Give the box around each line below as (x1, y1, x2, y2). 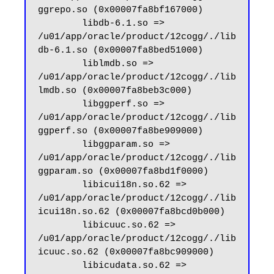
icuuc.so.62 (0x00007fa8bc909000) (38, 247, 214, 258)
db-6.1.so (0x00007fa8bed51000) (38, 45, 203, 56)
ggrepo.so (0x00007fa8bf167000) (38, 5, 203, 16)
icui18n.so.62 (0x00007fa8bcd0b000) (38, 207, 225, 218)
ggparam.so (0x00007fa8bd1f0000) (38, 166, 209, 177)
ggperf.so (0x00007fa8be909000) (38, 126, 203, 137)
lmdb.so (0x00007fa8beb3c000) (38, 86, 192, 97)
